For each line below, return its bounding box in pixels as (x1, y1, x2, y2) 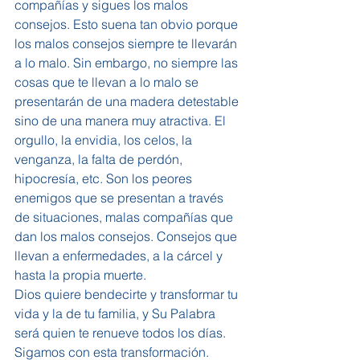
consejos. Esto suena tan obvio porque (14, 15, 241, 32)
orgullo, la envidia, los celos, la (14, 131, 195, 148)
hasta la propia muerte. (14, 266, 146, 283)
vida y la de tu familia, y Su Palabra (14, 305, 219, 321)
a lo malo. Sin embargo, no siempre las (14, 54, 241, 71)
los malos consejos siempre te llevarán (14, 35, 240, 51)
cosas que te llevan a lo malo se (14, 73, 202, 90)
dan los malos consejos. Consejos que (14, 227, 240, 244)
